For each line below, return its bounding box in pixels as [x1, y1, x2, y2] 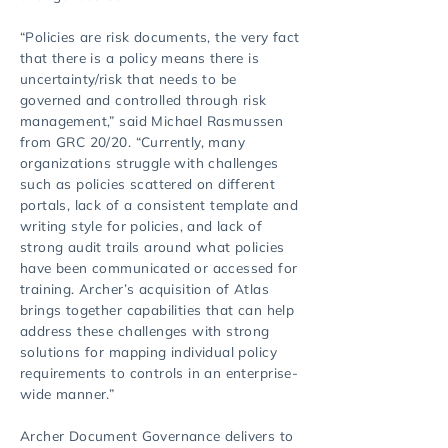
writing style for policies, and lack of [20, 217, 262, 234]
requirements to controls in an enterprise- [20, 364, 299, 381]
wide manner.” [20, 385, 115, 402]
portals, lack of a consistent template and [20, 196, 299, 213]
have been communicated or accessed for [20, 259, 298, 276]
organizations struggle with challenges [20, 154, 279, 171]
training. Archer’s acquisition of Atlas [20, 280, 269, 297]
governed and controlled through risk [20, 91, 267, 108]
